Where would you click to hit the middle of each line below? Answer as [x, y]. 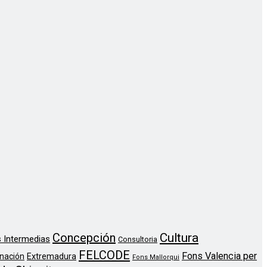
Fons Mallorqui [156, 257]
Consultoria [138, 240]
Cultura [179, 238]
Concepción [84, 238]
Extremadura [52, 257]
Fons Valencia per [219, 256]
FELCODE [104, 255]
